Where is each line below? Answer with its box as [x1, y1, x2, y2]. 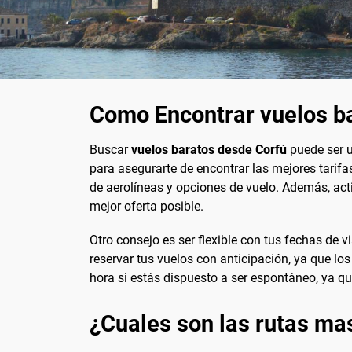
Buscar [90, 142, 131, 158]
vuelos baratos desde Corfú [131, 142, 287, 158]
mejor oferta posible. [90, 199, 203, 214]
